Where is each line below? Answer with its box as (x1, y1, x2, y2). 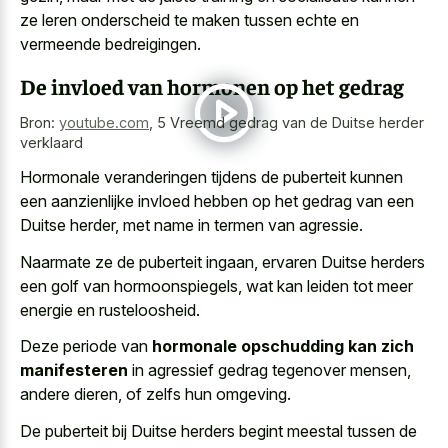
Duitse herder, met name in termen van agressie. (20, 215, 363, 236)
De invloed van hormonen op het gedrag (20, 71, 404, 100)
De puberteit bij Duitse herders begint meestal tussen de (20, 420, 417, 441)
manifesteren (20, 360, 128, 381)
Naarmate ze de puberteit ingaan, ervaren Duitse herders (20, 251, 425, 272)
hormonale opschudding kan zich (152, 336, 414, 357)
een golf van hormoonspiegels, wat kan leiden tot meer (20, 275, 413, 296)
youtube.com (59, 113, 149, 131)
